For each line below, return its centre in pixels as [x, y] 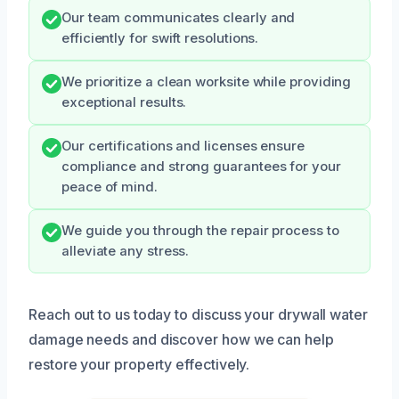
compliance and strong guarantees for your [201, 167]
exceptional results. [124, 103]
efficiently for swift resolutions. [160, 39]
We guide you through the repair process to [200, 231]
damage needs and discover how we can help [181, 340]
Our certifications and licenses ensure [183, 147]
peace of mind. [110, 187]
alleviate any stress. [126, 252]
